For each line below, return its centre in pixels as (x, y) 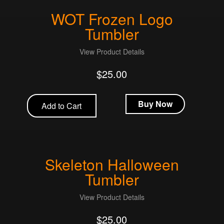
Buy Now (155, 104)
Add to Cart (62, 106)
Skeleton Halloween (112, 164)
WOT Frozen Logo (112, 19)
